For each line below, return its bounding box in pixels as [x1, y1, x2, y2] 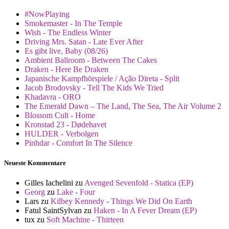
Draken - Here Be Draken [25, 64, 108, 74]
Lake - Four [57, 188, 95, 197]
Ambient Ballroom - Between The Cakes [25, 55, 157, 64]
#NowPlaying [25, 9, 70, 18]
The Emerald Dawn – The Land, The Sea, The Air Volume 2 [25, 101, 221, 110]
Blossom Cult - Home [25, 110, 95, 120]
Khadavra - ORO [25, 92, 81, 101]
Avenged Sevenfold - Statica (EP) [84, 178, 193, 188]
